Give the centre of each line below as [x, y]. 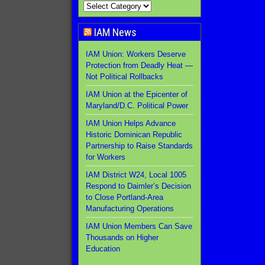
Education [103, 249]
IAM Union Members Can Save [139, 226]
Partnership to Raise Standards [139, 146]
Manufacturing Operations [130, 209]
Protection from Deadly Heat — [139, 65]
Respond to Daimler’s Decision [138, 186]
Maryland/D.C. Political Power [137, 106]
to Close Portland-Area [125, 197]
